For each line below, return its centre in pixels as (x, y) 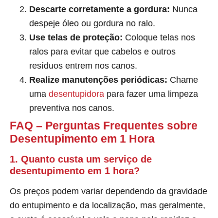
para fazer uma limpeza (151, 94)
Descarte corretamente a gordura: (100, 9)
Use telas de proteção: (76, 37)
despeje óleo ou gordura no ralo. (92, 23)
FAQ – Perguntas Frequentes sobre (104, 125)
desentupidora (76, 94)
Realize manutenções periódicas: (98, 80)
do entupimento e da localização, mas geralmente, (108, 205)
